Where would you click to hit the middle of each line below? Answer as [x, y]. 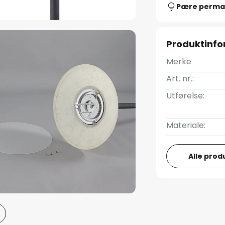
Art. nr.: [180, 79]
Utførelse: [186, 96]
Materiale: [186, 125]
